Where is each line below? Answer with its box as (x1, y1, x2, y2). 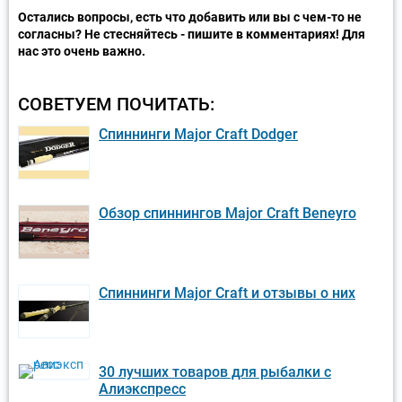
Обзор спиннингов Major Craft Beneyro (99, 205, 356, 223)
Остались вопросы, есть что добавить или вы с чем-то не (18, 9, 362, 24)
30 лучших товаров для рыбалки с (99, 363, 331, 381)
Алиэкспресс (99, 380, 186, 398)
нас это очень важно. (18, 43, 145, 58)
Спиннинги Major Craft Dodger (99, 125, 298, 143)
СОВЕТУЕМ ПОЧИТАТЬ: (18, 92, 214, 115)
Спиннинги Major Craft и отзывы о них (99, 284, 355, 301)
